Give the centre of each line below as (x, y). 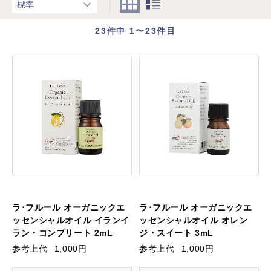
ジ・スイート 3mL (176, 233)
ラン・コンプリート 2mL (63, 233)
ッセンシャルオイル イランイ (71, 220)
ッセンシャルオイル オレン (194, 220)
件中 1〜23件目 (142, 31)
